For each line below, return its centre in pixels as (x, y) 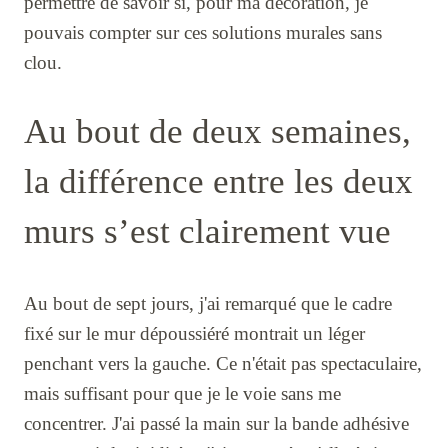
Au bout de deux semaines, (217, 131)
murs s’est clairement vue (207, 231)
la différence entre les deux (218, 181)
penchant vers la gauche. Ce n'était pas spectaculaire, (223, 363)
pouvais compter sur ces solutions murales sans (203, 32)
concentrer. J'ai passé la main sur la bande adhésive (216, 423)
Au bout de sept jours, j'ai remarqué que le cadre (208, 303)
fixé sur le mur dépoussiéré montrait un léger (194, 333)
